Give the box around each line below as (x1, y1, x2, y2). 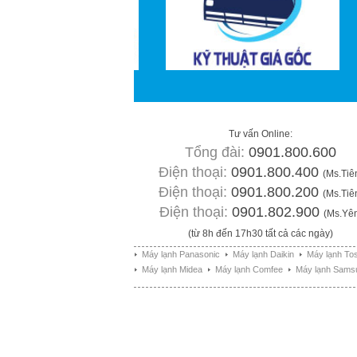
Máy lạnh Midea (142, 265, 202, 274)
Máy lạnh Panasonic (142, 249, 220, 259)
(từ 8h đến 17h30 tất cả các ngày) (188, 228, 333, 239)
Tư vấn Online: (229, 128, 292, 139)
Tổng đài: (185, 144, 249, 160)
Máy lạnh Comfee (215, 265, 283, 274)
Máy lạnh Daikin (233, 249, 294, 259)
